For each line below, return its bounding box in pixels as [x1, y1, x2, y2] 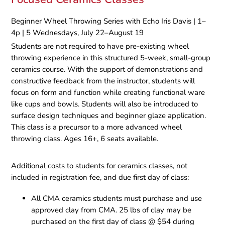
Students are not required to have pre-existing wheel [11, 41, 189, 52]
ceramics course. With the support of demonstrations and [11, 64, 203, 75]
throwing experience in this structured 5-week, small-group [11, 53, 211, 63]
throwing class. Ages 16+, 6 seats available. [11, 134, 159, 144]
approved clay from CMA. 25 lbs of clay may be [31, 205, 192, 215]
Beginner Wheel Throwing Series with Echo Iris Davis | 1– [11, 16, 206, 27]
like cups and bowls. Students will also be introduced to [11, 99, 198, 109]
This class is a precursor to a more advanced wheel [11, 122, 182, 133]
